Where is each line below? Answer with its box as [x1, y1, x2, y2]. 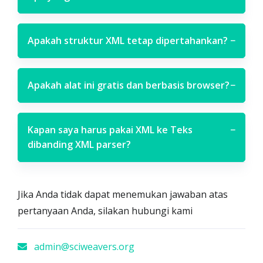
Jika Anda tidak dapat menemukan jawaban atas [18, 188, 228, 201]
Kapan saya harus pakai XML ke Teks [28, 123, 193, 136]
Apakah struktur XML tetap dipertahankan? [28, 34, 228, 47]
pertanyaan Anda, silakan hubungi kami [18, 204, 193, 217]
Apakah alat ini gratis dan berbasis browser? [28, 79, 230, 92]
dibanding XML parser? [28, 138, 131, 151]
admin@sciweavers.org [32, 240, 134, 253]
